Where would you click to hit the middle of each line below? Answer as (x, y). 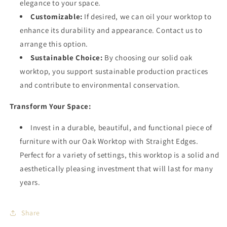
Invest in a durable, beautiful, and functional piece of (122, 128)
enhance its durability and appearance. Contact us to (111, 30)
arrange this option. (54, 44)
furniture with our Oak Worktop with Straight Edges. (109, 141)
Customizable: (56, 17)
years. (30, 182)
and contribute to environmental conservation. (100, 85)
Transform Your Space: (50, 106)
